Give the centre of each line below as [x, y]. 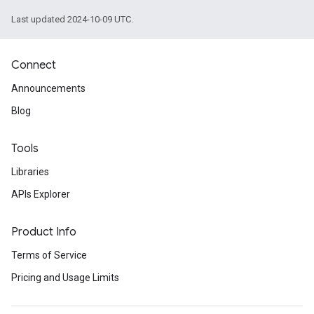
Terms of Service [49, 255]
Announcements [48, 88]
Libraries [30, 172]
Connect [34, 65]
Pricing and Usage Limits [65, 278]
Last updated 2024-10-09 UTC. [72, 19]
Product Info [44, 232]
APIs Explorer [41, 194]
